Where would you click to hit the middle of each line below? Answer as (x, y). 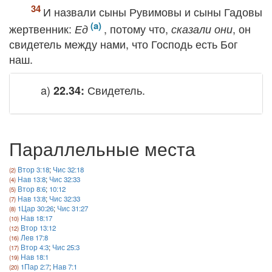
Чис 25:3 (66, 247)
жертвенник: (42, 29)
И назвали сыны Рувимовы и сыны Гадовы (153, 12)
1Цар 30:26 (36, 208)
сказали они (202, 29)
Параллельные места (102, 148)
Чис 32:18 (68, 169)
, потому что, (138, 29)
